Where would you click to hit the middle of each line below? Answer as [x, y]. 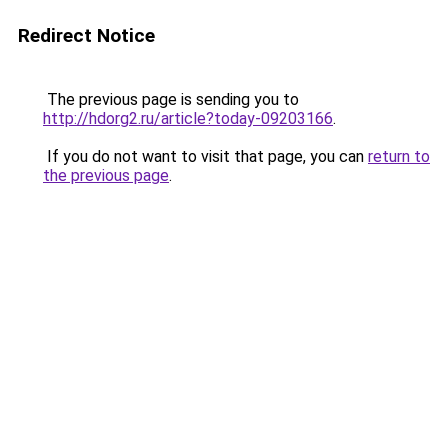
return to [399, 156]
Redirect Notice [86, 35]
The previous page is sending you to [171, 99]
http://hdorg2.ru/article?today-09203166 [188, 118]
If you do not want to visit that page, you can [205, 156]
